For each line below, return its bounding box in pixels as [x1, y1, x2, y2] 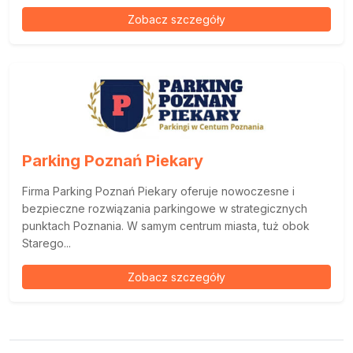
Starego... [22, 236, 71, 250]
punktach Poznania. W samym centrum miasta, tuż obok [22, 218, 310, 232]
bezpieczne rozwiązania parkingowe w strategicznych [22, 201, 307, 215]
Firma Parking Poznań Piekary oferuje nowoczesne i [22, 184, 295, 198]
